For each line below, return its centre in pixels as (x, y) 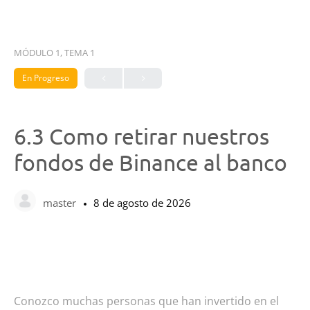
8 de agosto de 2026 (142, 202)
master (61, 202)
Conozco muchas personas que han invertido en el (146, 301)
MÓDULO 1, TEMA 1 (54, 53)
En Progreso (46, 78)
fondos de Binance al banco (151, 162)
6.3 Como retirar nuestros (142, 136)
